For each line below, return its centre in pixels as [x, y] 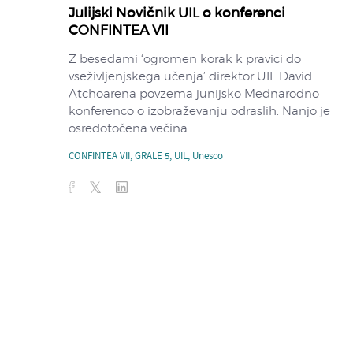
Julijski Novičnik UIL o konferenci [177, 13]
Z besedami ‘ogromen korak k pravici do [185, 59]
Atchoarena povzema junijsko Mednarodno [194, 94]
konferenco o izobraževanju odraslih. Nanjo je [199, 111]
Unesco [208, 156]
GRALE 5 [152, 156]
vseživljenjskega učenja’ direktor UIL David [190, 76]
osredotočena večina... [132, 128]
